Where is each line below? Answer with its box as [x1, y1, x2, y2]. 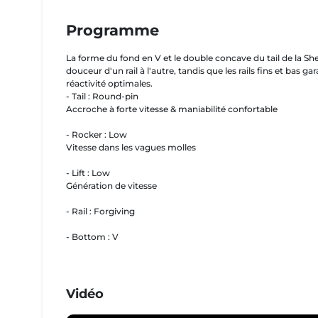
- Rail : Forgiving [65, 205, 135, 216]
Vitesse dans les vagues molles [65, 141, 196, 153]
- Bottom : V [65, 231, 119, 242]
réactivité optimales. [65, 77, 153, 89]
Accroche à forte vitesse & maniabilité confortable [65, 103, 278, 114]
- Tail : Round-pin [65, 90, 138, 102]
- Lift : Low [65, 167, 110, 178]
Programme [65, 21, 159, 40]
